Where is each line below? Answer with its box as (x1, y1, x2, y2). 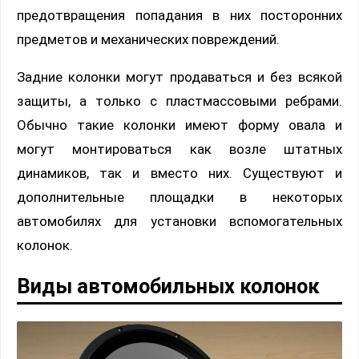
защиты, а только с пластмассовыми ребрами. (17, 93, 342, 110)
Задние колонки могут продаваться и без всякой (17, 69, 342, 86)
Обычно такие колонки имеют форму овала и (17, 117, 342, 134)
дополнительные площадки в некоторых (17, 189, 342, 206)
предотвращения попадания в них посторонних (17, 7, 342, 24)
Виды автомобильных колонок (17, 274, 320, 299)
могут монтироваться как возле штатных (17, 141, 342, 158)
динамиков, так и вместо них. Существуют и (17, 165, 342, 182)
